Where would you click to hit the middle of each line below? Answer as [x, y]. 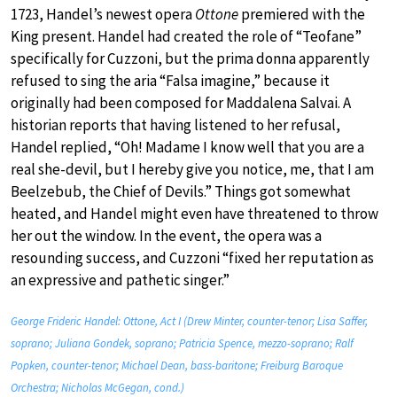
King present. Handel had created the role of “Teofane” [186, 37]
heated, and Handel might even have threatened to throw [195, 214]
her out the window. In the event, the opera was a [166, 236]
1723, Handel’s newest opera [103, 15]
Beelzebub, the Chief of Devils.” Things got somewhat [181, 192]
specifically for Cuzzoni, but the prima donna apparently [190, 59]
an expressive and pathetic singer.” [120, 280]
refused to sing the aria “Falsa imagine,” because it [170, 81]
